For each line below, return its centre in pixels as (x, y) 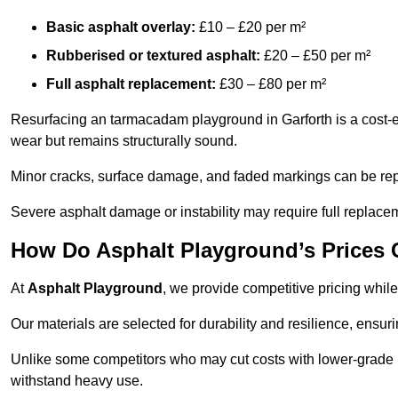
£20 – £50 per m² (315, 56)
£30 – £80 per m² (271, 84)
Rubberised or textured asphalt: (153, 56)
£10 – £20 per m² (251, 28)
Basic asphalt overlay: (121, 28)
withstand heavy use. (77, 381)
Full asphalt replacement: (131, 84)
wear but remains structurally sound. (124, 141)
